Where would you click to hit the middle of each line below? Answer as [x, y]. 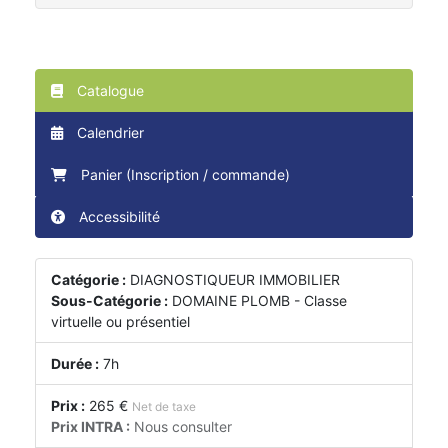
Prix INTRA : [90, 427]
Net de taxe [164, 407]
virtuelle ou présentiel [120, 322]
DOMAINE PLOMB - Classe [259, 301]
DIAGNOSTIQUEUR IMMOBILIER [235, 280]
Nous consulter [181, 427]
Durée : [75, 364]
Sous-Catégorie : [109, 301]
